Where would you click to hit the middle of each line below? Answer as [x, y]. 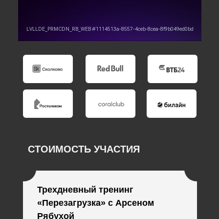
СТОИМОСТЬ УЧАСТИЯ [84, 149]
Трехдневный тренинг [85, 190]
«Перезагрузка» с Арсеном [95, 203]
